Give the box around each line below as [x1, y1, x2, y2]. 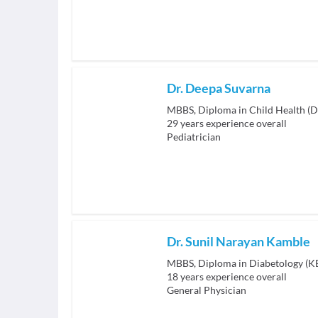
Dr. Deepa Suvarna [167, 80, 270, 96]
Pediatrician [167, 131, 221, 143]
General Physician [167, 284, 246, 296]
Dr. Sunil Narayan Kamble [167, 234, 310, 249]
